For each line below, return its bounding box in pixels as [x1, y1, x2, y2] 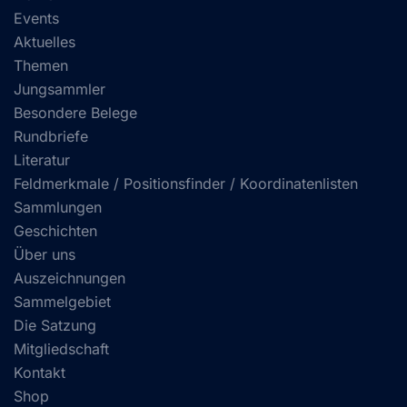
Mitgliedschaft [14, 340, 109, 359]
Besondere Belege [14, 104, 137, 123]
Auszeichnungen [14, 269, 125, 288]
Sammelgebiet [14, 293, 111, 312]
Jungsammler [14, 80, 105, 99]
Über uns [14, 245, 75, 264]
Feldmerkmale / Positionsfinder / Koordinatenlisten [14, 174, 358, 194]
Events [14, 9, 59, 28]
